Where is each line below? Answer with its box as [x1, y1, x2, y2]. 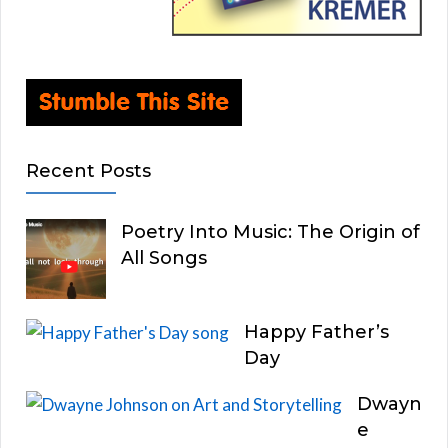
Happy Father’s [244, 320, 389, 343]
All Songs [121, 246, 207, 269]
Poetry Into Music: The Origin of [121, 220, 420, 243]
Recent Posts [26, 159, 151, 182]
